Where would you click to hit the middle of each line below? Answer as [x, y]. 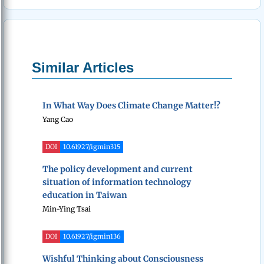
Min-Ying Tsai [67, 209]
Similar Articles [83, 68]
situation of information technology [117, 182]
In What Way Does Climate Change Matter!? [131, 106]
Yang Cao [58, 120]
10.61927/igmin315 [92, 147]
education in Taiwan [85, 195]
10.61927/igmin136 [92, 237]
